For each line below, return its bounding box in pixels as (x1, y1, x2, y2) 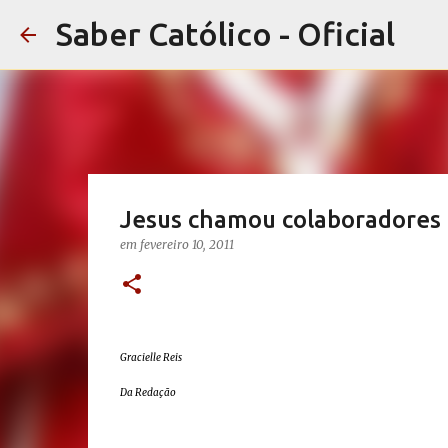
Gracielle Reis (119, 351, 182, 364)
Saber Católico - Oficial (56, 16, 395, 52)
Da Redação (119, 386, 176, 399)
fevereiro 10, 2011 (139, 237, 234, 252)
